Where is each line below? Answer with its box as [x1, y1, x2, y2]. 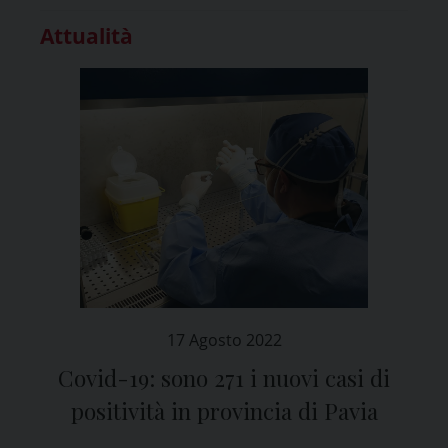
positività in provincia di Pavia [70, 395, 378, 426]
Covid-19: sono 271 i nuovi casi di [58, 362, 390, 393]
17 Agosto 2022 [166, 328, 282, 351]
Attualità [40, 21, 133, 50]
